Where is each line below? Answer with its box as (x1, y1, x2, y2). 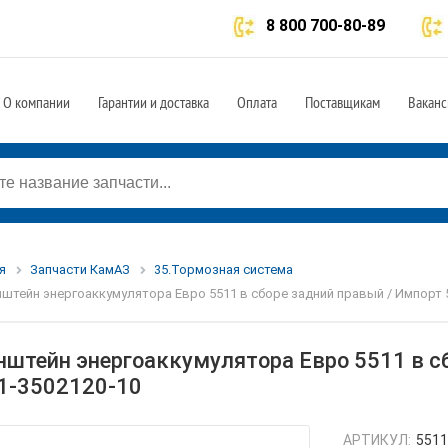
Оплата (237, 92, 277, 112)
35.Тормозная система (153, 262, 293, 277)
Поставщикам (305, 92, 380, 112)
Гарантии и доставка (98, 92, 209, 112)
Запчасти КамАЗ (29, 262, 130, 277)
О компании (3, 92, 70, 112)
